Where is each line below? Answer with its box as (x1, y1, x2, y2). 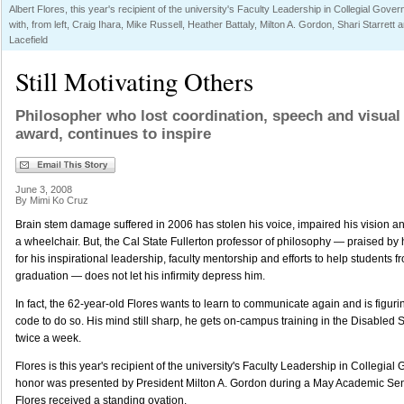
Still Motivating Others (15, 64, 253, 98)
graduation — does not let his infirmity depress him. (15, 270, 265, 282)
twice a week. (15, 332, 81, 344)
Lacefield (9, 34, 48, 45)
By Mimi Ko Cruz (15, 195, 88, 206)
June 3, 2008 (15, 184, 72, 195)
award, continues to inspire (15, 125, 211, 142)
